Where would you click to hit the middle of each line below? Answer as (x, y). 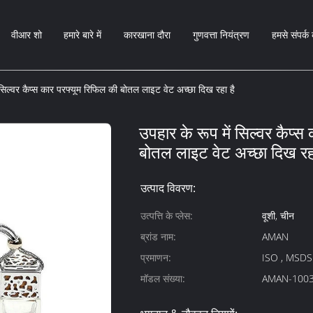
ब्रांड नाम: (158, 236)
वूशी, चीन (278, 216)
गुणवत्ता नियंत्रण (221, 35)
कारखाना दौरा (147, 35)
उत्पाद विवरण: (168, 188)
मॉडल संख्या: (163, 278)
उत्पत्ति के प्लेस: (167, 216)
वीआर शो (26, 35)
